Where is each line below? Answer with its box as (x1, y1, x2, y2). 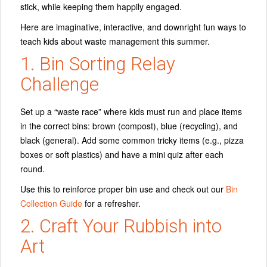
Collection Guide (20, 197, 82, 209)
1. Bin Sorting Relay (20, 53, 175, 76)
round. (20, 162, 45, 175)
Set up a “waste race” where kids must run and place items (20, 105, 242, 117)
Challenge (20, 73, 99, 96)
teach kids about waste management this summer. (20, 35, 210, 48)
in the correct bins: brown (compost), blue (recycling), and (20, 119, 238, 132)
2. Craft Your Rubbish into (20, 215, 222, 237)
